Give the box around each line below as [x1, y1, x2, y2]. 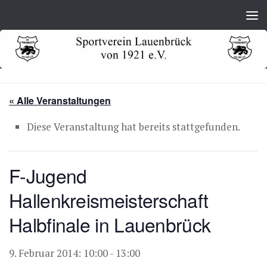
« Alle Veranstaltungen [9, 93, 111, 107]
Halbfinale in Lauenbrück [9, 210, 211, 238]
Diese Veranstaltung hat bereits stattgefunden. [27, 119, 240, 133]
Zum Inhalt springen [16, 11, 126, 26]
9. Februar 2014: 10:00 [9, 246, 108, 260]
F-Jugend [9, 162, 87, 189]
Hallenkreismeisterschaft [9, 186, 209, 213]
